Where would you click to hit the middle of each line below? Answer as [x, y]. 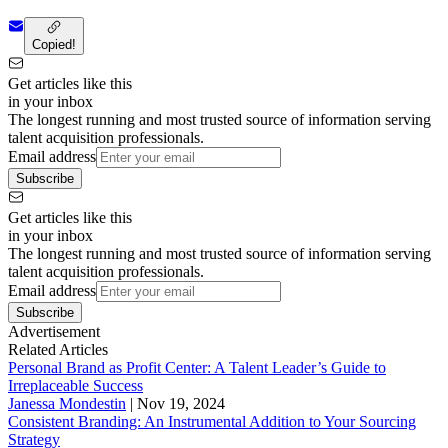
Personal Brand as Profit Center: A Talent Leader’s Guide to [197, 367]
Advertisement [54, 331]
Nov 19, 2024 [181, 403]
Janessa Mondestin [67, 403]
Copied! [54, 44]
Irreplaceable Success [75, 385]
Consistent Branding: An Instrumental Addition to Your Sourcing [212, 421]
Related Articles [58, 349]
